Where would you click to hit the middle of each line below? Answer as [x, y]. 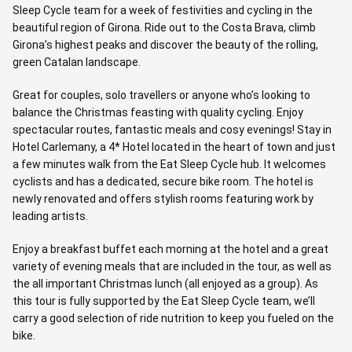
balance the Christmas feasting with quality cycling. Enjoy [158, 112]
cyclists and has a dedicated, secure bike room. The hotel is [163, 181]
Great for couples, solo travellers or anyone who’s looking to [161, 95]
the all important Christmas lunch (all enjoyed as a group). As [165, 284]
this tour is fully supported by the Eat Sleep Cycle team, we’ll [164, 301]
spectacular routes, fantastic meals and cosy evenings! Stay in [172, 130]
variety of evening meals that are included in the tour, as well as [172, 266]
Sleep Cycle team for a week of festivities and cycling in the [163, 10]
